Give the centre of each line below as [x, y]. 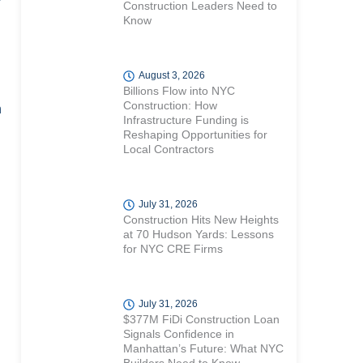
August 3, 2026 [171, 76]
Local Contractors [168, 149]
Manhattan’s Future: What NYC [203, 349]
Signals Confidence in [178, 334]
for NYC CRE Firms [173, 249]
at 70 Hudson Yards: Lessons [198, 235]
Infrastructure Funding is [186, 120]
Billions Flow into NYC [179, 91]
